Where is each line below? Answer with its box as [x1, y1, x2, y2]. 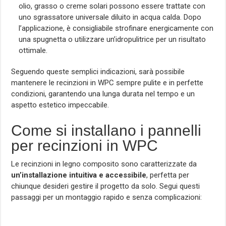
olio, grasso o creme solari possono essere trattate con [19, 1, 206, 11]
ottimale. [19, 45, 48, 55]
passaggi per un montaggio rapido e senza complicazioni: [11, 192, 202, 202]
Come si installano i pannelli [11, 122, 202, 139]
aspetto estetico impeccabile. [11, 100, 109, 109]
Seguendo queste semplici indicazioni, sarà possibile [11, 67, 185, 76]
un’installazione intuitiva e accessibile [11, 170, 147, 180]
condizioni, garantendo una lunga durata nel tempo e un [11, 89, 195, 98]
